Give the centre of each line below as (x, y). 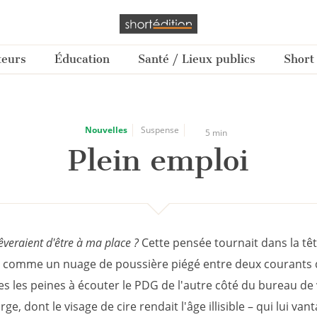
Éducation (82, 59)
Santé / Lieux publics (197, 59)
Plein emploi (158, 160)
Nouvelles (106, 130)
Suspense (160, 130)
